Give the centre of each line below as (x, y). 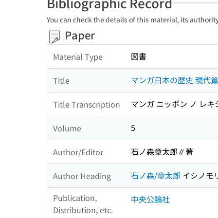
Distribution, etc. (83, 210)
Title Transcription (87, 104)
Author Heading (82, 175)
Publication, (75, 198)
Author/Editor (78, 152)
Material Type (78, 56)
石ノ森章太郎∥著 (162, 152)
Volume (67, 128)
